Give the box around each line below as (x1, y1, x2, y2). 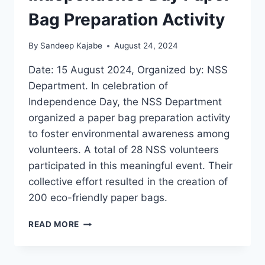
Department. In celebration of (28, 80, 168, 92)
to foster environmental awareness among (28, 128, 230, 140)
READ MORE (28, 219, 80, 230)
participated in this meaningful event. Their (28, 160, 232, 172)
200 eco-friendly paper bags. (28, 192, 167, 204)
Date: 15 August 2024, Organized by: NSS (28, 64, 228, 76)
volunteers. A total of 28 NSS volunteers (28, 144, 219, 156)
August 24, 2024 (114, 41, 179, 51)
